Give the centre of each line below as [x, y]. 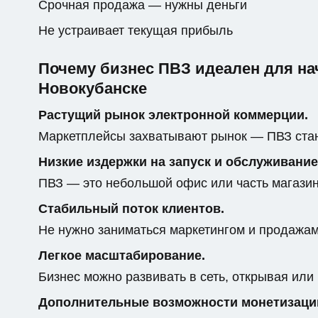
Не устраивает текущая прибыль [136, 31]
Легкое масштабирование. [122, 256]
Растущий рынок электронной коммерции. [173, 115]
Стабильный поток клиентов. [131, 209]
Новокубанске [93, 88]
